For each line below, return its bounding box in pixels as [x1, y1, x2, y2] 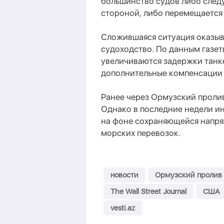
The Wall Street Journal [110, 187, 186, 196]
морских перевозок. [101, 128, 180, 138]
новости [110, 170, 138, 179]
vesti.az [110, 203, 135, 212]
